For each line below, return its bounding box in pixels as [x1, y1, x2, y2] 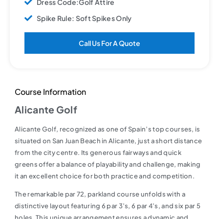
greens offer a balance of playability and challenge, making [15, 160, 201, 168]
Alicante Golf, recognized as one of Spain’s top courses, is [15, 125, 200, 133]
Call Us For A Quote [79, 38, 140, 47]
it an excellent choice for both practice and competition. [15, 172, 195, 180]
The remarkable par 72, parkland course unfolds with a [15, 190, 185, 198]
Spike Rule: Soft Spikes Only [37, 13, 132, 22]
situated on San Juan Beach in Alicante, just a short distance [15, 136, 202, 145]
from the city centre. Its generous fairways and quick [15, 148, 181, 156]
